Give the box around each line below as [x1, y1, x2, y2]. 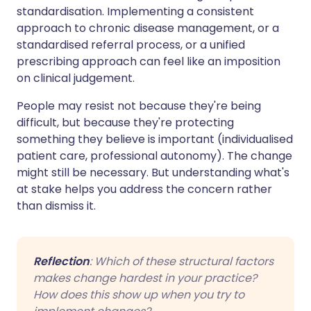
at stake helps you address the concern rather [17, 180, 272, 197]
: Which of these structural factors [90, 253, 274, 269]
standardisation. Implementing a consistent [17, 3, 254, 19]
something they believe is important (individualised [17, 131, 293, 147]
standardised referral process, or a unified [17, 36, 245, 53]
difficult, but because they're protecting [17, 114, 234, 131]
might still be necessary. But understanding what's [17, 164, 289, 180]
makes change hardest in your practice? [33, 269, 257, 286]
